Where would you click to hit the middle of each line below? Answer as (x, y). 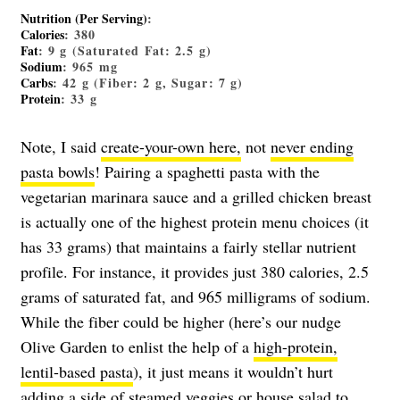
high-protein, (296, 347)
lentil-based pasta (77, 372)
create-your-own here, (171, 147)
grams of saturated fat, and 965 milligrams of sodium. (196, 297)
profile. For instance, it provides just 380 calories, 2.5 (195, 272)
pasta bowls (58, 172)
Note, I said (61, 147)
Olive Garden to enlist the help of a (137, 347)
